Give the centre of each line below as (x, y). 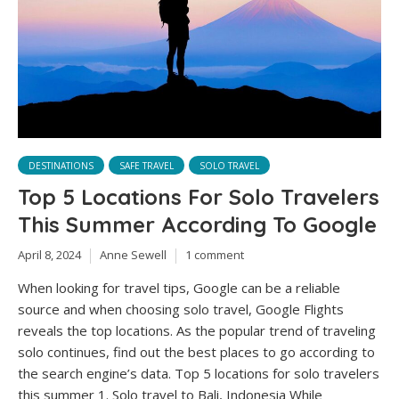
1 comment (215, 255)
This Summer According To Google (197, 225)
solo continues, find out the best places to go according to (196, 351)
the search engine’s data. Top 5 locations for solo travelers (199, 373)
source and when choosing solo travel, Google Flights (181, 309)
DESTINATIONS (61, 166)
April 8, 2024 (49, 255)
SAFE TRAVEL (147, 166)
